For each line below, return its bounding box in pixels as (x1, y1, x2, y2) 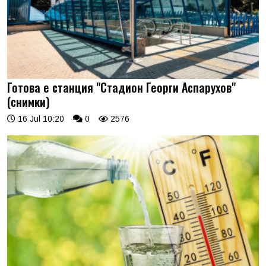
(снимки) (7, 92, 50, 110)
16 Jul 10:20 (15, 113, 64, 123)
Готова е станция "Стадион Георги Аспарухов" (7, 78, 236, 96)
